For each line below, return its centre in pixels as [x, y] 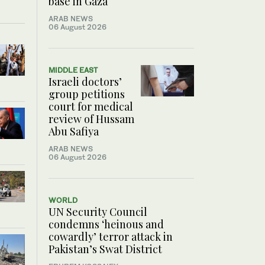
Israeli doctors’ [85, 82]
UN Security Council [98, 212]
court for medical [91, 107]
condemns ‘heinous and [106, 224]
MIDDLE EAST [73, 70]
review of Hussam [91, 119]
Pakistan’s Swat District [105, 249]
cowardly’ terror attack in [111, 237]
